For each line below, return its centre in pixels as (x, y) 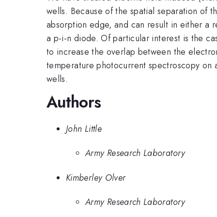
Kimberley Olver (96, 178)
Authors (74, 102)
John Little (84, 129)
